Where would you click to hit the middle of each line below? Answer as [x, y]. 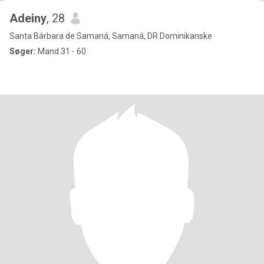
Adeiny [28, 18]
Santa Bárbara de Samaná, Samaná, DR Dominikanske [111, 36]
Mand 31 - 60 [61, 51]
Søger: [23, 51]
